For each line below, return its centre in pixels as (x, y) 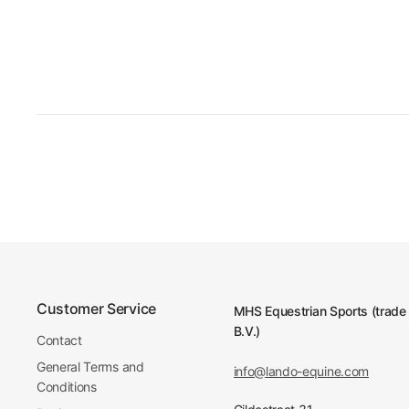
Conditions (67, 387)
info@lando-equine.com (301, 372)
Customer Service (96, 309)
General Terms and (90, 367)
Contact (59, 341)
